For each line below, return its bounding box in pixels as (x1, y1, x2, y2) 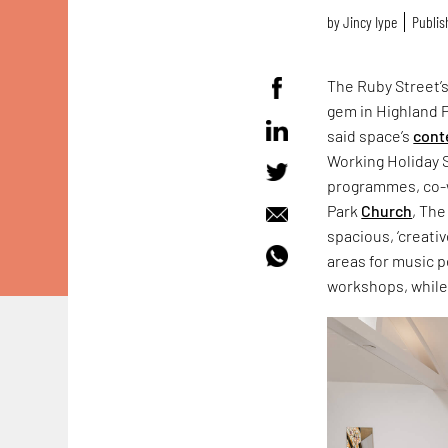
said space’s (327, 125, 414, 145)
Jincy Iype (343, 12, 398, 32)
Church (361, 200, 413, 220)
